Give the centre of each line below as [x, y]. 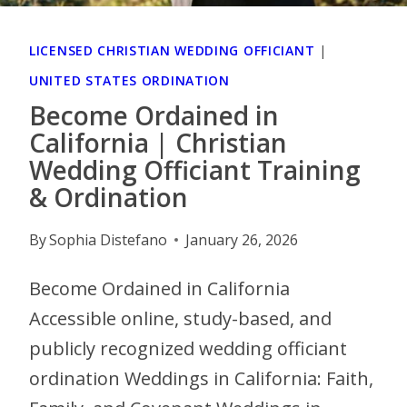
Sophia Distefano [109, 239]
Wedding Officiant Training [195, 169]
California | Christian [158, 142]
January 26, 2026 [242, 239]
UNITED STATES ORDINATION [129, 80]
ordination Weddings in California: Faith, [201, 378]
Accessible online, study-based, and [180, 318]
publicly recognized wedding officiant [188, 348]
